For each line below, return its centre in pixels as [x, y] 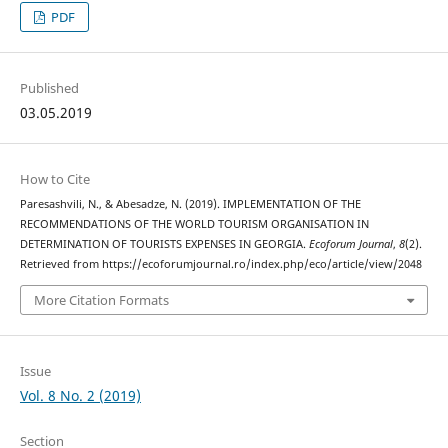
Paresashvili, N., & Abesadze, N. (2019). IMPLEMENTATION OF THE [190, 204]
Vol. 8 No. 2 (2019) [80, 395]
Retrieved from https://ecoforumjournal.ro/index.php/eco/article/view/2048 [220, 264]
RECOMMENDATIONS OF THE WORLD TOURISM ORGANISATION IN [194, 224]
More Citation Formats [101, 299]
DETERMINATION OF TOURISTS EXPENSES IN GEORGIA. [164, 244]
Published [49, 88]
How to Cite [54, 179]
